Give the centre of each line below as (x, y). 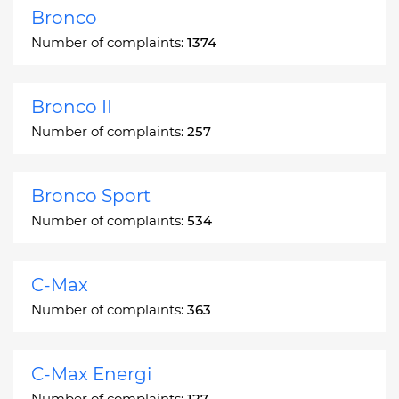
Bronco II (72, 106)
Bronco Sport (91, 195)
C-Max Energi (91, 374)
